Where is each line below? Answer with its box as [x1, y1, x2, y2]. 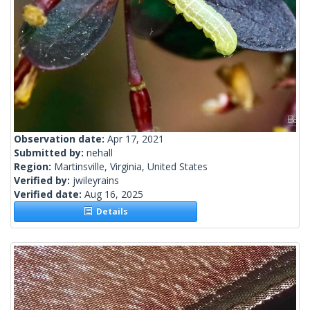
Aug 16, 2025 [84, 188, 143, 201]
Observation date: [14, 132, 107, 146]
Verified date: [14, 188, 84, 201]
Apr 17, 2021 [107, 132, 164, 146]
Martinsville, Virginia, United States [54, 160, 208, 174]
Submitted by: [14, 146, 86, 160]
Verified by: [14, 174, 73, 188]
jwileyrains [73, 174, 119, 188]
